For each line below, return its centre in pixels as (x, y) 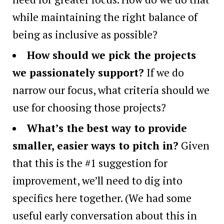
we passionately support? (78, 73)
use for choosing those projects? (89, 108)
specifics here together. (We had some (102, 198)
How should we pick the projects (111, 55)
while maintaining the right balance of (105, 17)
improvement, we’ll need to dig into (97, 181)
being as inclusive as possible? (85, 35)
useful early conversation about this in (105, 216)
